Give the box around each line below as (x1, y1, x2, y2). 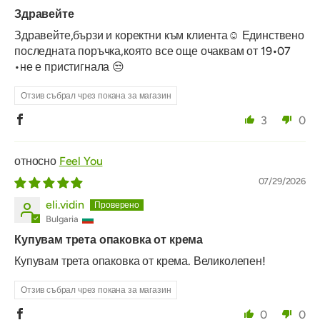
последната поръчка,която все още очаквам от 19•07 (14, 44, 291, 59)
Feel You (59, 154, 103, 169)
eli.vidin (46, 198, 84, 212)
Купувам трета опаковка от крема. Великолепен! (14, 254, 266, 269)
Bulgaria (46, 214, 79, 225)
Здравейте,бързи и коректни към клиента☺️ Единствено (14, 29, 304, 43)
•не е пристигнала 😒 (14, 60, 124, 74)
